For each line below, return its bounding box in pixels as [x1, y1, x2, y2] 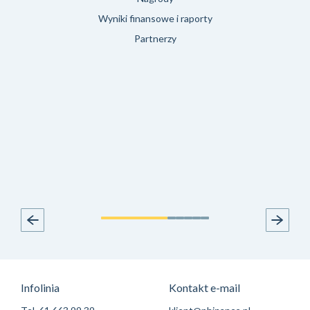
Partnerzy [134, 33, 176, 45]
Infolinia [21, 281, 60, 295]
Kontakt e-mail [169, 281, 240, 295]
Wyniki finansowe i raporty [98, 12, 212, 25]
